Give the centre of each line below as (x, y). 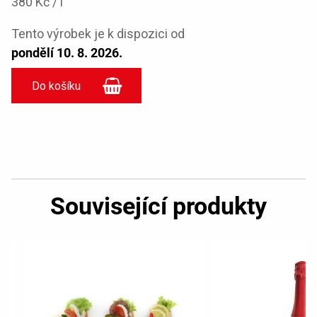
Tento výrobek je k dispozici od (98, 34)
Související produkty (158, 206)
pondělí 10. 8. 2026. (67, 53)
